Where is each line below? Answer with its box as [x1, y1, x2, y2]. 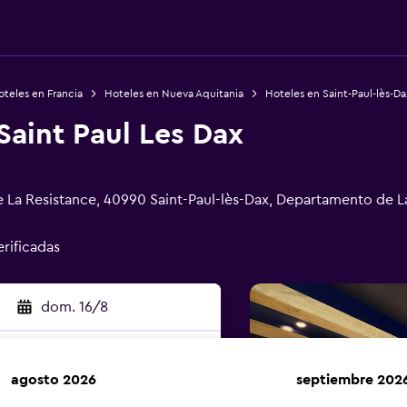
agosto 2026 [11, 372, 96, 387]
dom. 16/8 [40, 300, 108, 314]
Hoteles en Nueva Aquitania [104, 88, 243, 99]
